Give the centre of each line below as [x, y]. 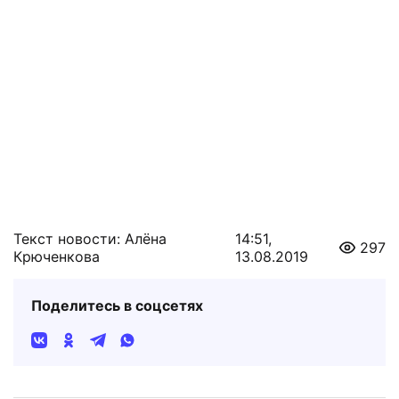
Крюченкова [57, 256]
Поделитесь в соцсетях [117, 305]
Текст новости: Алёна [90, 238]
